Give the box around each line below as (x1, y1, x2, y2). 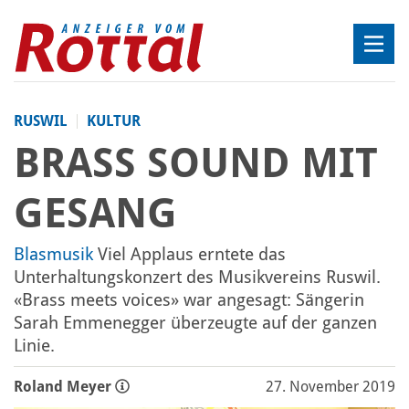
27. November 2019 (266, 377, 395, 395)
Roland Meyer (14, 377, 115, 395)
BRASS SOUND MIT (14, 138, 378, 187)
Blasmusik (14, 243, 93, 264)
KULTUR (87, 111, 141, 130)
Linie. (14, 334, 55, 355)
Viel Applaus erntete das (93, 243, 286, 264)
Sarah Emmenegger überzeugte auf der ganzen (14, 311, 377, 332)
